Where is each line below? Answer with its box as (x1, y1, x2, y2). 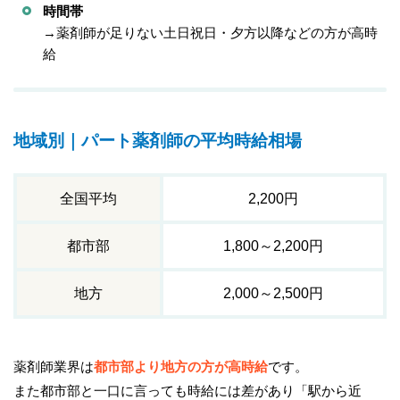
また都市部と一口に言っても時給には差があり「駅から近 (13, 382, 362, 398)
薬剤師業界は (13, 358, 94, 374)
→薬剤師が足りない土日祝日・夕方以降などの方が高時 (43, 24, 378, 40)
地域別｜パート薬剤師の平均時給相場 (13, 131, 302, 151)
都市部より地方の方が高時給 (94, 358, 268, 374)
